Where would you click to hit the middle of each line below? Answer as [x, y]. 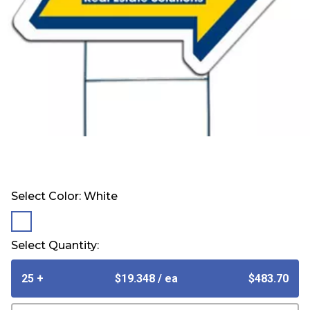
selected [50, 223]
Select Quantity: [55, 246]
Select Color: [47, 197]
